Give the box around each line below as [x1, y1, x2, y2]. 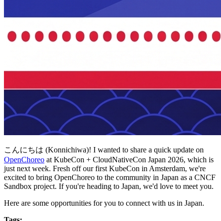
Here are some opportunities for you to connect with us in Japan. [4, 198, 204, 207]
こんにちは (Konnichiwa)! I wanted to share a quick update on [4, 145, 204, 154]
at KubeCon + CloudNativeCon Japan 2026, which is [44, 155, 214, 164]
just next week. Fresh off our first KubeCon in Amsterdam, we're [4, 164, 206, 173]
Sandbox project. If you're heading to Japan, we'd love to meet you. [4, 182, 214, 190]
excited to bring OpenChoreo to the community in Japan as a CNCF [4, 173, 216, 182]
